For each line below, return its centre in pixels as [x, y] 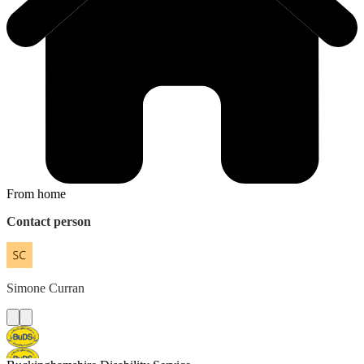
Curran [67, 288]
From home [36, 193]
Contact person [49, 221]
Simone [26, 288]
